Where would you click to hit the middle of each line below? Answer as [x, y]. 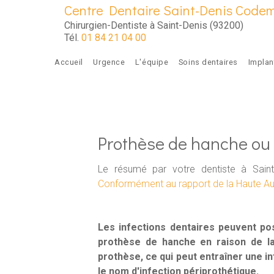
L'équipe [152, 62]
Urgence [109, 62]
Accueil [69, 62]
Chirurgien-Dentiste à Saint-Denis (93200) [154, 25]
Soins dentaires [208, 62]
